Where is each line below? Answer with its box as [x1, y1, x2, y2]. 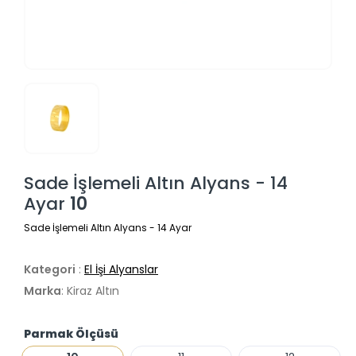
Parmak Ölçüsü [24, 326, 118, 342]
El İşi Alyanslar [84, 261, 158, 278]
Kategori [24, 261, 75, 278]
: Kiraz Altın [61, 283, 119, 300]
